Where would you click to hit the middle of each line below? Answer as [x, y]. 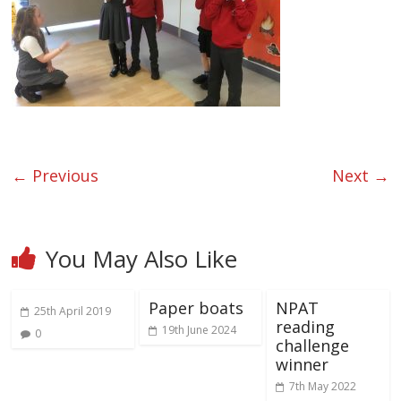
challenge [312, 346]
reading [305, 327]
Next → [360, 176]
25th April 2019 [73, 311]
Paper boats [196, 308]
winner [302, 365]
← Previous [55, 176]
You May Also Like [142, 259]
